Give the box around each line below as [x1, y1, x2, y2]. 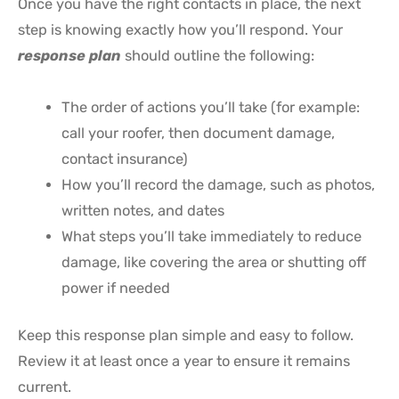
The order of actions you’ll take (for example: [61, 98, 361, 116]
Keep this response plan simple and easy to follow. [18, 327, 354, 345]
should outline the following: [121, 47, 314, 64]
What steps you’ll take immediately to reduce [61, 227, 362, 245]
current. [18, 379, 71, 396]
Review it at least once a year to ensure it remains [18, 353, 350, 370]
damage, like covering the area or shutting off [61, 253, 367, 271]
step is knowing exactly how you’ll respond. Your [18, 21, 343, 38]
